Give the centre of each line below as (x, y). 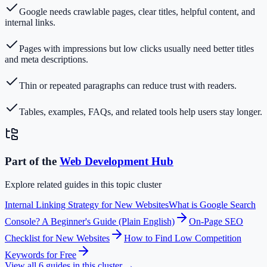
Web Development (104, 162)
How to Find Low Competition (183, 238)
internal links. (30, 23)
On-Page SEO (216, 221)
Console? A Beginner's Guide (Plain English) (90, 221)
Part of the (32, 162)
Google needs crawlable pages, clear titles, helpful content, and (137, 12)
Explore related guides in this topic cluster (83, 184)
